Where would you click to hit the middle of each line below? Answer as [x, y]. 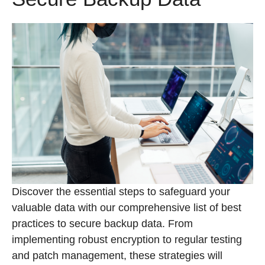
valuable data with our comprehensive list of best [127, 208]
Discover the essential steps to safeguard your [121, 192]
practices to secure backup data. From [102, 224]
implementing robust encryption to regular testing [127, 240]
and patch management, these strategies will [117, 256]
